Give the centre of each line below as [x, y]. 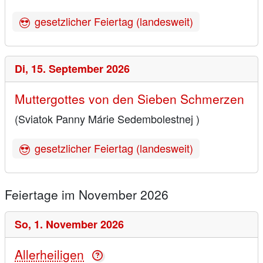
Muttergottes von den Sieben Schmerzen [129, 99]
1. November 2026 [79, 225]
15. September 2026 [80, 69]
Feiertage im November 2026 [87, 195]
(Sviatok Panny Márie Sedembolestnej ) [107, 119]
